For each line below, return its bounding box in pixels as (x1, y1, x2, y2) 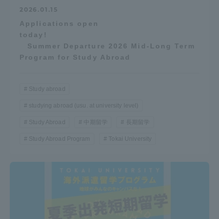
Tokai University (109, 135, 152, 142)
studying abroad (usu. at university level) (29, 102, 139, 109)
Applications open (20, 19, 99, 27)
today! (20, 30, 197, 39)
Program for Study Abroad (20, 53, 131, 61)
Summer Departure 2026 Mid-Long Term (20, 42, 195, 50)
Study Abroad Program (29, 135, 90, 142)
